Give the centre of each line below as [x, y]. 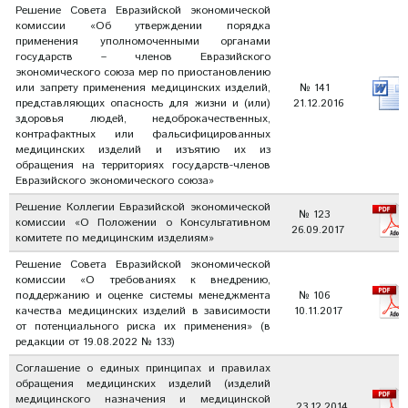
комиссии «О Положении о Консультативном [143, 223]
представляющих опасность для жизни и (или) [143, 103]
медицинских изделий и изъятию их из [143, 150]
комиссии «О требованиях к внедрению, [143, 280]
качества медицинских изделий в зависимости [143, 311]
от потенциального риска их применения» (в [143, 326]
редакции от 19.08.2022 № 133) [95, 342]
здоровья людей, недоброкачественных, [143, 119]
